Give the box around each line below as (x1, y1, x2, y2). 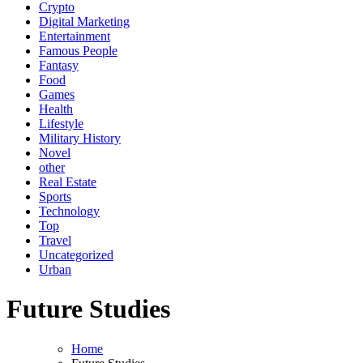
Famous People (39, 43, 117, 58)
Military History (39, 130, 121, 145)
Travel (39, 233, 71, 247)
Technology (39, 203, 100, 218)
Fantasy (39, 58, 79, 72)
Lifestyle (39, 116, 83, 130)
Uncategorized (39, 247, 113, 262)
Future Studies (6, 294, 170, 324)
